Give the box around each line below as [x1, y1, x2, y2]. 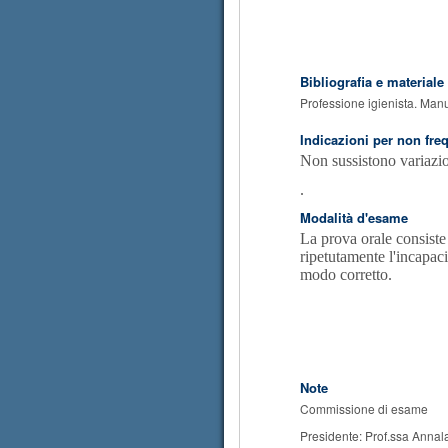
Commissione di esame [300, 400, 428, 417]
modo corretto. [300, 266, 400, 283]
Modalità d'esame [300, 208, 408, 227]
